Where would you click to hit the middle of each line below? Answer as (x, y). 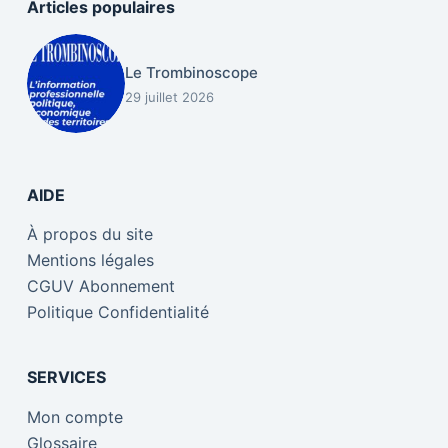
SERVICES (66, 377)
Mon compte (74, 417)
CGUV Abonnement (100, 286)
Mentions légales (90, 260)
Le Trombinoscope (192, 72)
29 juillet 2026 (170, 96)
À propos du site (89, 234)
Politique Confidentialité (117, 312)
